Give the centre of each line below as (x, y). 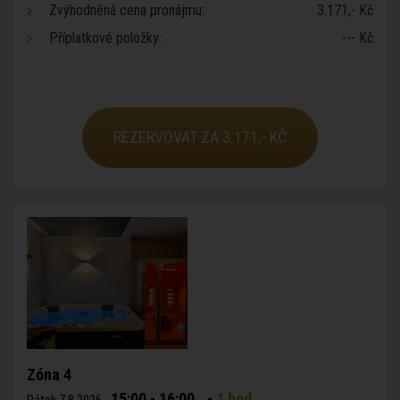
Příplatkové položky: (105, 38)
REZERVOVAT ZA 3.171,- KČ (200, 137)
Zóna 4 (49, 375)
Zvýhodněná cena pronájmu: (127, 10)
